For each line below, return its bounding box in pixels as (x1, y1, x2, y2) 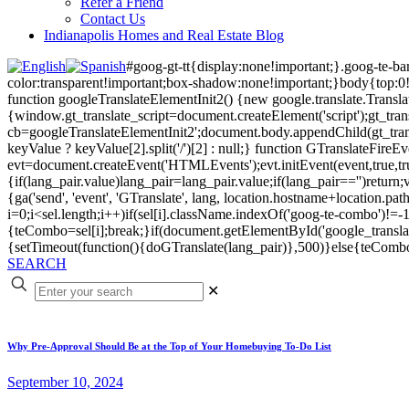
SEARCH (7, 256, 67, 271)
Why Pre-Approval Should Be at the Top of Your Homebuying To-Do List (7, 340, 331, 351)
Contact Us (80, 11, 145, 26)
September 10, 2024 (7, 373, 123, 390)
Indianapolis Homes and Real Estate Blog (44, 27, 284, 43)
